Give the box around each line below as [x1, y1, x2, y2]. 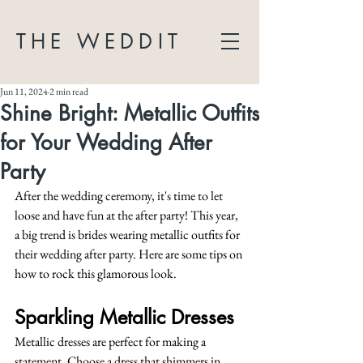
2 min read [49, 85, 88, 98]
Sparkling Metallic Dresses [15, 305, 234, 330]
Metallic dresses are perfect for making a [15, 333, 208, 350]
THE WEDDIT [16, 28, 182, 54]
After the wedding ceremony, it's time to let [15, 187, 225, 204]
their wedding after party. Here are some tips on [15, 246, 245, 263]
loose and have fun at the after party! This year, [15, 207, 241, 224]
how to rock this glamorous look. [15, 265, 177, 282]
